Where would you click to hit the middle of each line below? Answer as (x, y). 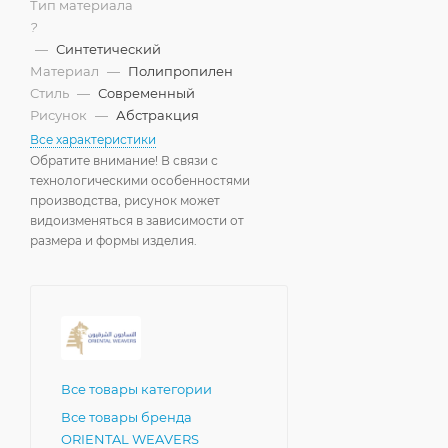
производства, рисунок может (125, 201)
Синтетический (108, 49)
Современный (146, 93)
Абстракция (157, 115)
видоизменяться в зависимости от (137, 221)
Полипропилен (180, 71)
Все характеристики (93, 140)
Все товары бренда (126, 417)
